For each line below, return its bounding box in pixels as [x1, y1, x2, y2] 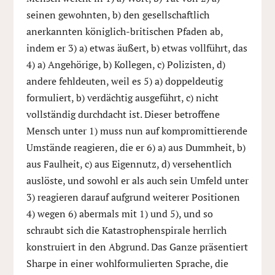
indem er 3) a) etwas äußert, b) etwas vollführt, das [26, 41, 247, 55]
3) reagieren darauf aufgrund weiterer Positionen [26, 190, 240, 204]
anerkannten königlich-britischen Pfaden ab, [26, 25, 223, 38]
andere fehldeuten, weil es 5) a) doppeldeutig [26, 74, 223, 88]
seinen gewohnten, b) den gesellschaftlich [26, 8, 209, 21]
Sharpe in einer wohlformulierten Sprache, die [26, 257, 228, 270]
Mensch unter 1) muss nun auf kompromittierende [26, 124, 247, 137]
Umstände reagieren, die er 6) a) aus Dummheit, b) [26, 141, 246, 154]
